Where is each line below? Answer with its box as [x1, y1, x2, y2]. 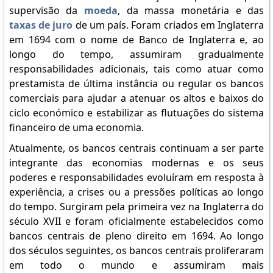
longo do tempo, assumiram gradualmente [9, 48, 264, 61]
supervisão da [9, 4, 85, 17]
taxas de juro [9, 18, 73, 32]
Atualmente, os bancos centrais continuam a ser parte [9, 141, 264, 155]
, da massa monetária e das [118, 4, 264, 17]
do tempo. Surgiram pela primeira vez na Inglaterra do [9, 200, 264, 213]
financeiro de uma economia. [9, 121, 144, 134]
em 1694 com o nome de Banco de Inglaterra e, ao [9, 33, 264, 46]
